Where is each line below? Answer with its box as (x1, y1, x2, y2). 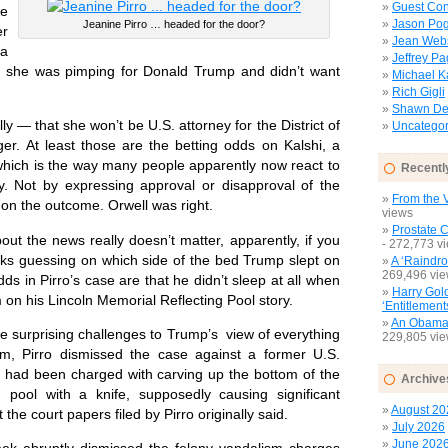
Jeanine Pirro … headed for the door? (83, 17, 265, 30)
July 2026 (392, 420, 445, 434)
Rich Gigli (392, 85, 445, 99)
